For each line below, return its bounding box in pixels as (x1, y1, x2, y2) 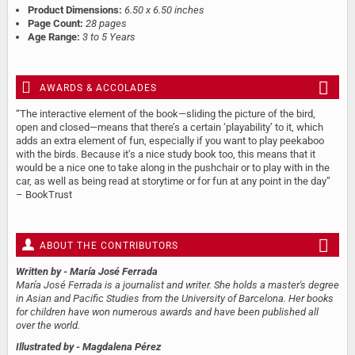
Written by (16, 265, 61, 277)
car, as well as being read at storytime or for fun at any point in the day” (16, 174, 330, 187)
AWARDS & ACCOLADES (40, 82, 157, 94)
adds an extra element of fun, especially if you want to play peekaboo (16, 134, 324, 147)
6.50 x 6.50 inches (124, 3, 204, 16)
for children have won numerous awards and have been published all (16, 305, 319, 318)
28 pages (86, 17, 127, 29)
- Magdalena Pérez (76, 340, 161, 353)
